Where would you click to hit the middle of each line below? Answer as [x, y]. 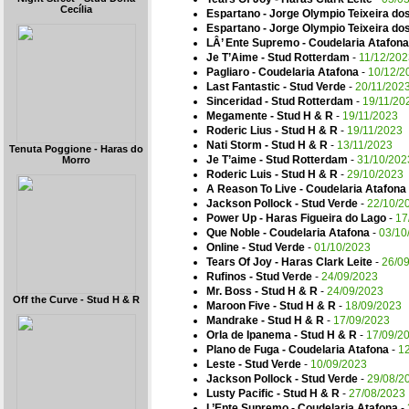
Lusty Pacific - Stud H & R [273, 393]
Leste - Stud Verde [254, 364]
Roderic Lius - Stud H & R [272, 131]
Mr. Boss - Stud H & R [262, 291]
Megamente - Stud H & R [270, 116]
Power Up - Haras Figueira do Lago [296, 218]
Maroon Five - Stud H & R [271, 306]
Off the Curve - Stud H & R [76, 299]
